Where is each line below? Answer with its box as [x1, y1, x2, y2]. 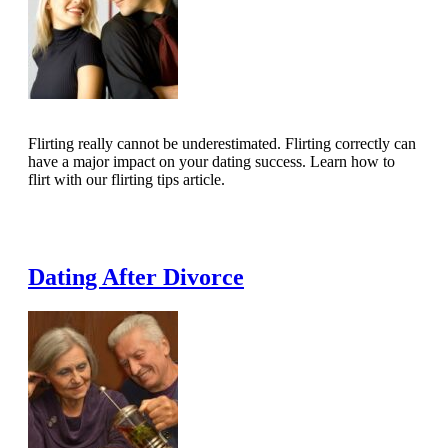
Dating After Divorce [28, 263, 244, 290]
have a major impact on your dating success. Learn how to [28, 152, 395, 170]
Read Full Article [48, 216, 145, 232]
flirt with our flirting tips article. [28, 170, 225, 188]
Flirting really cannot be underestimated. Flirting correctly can [28, 134, 416, 152]
